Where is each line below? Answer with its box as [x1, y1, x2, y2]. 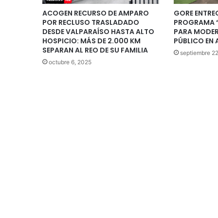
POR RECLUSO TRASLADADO [42, 17, 139, 27]
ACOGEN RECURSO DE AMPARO [42, 8, 149, 18]
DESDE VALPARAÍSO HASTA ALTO [42, 26, 154, 36]
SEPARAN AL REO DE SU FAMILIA [42, 45, 148, 55]
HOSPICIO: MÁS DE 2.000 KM [42, 36, 141, 46]
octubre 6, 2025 [49, 58, 91, 66]
